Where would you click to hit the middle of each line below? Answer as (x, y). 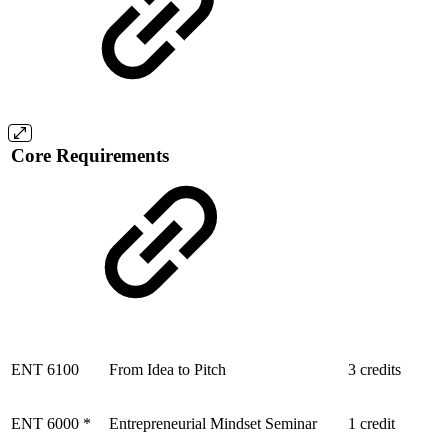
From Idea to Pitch (167, 369)
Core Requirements (90, 156)
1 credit (371, 423)
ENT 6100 (45, 369)
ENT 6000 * (51, 423)
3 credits (374, 369)
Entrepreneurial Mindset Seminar (213, 423)
